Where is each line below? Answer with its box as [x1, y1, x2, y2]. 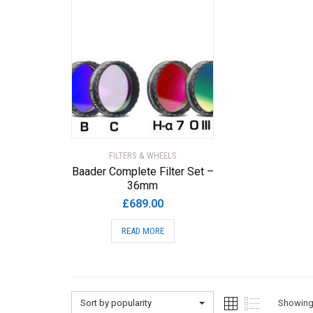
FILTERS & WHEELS [108, 150, 177, 161]
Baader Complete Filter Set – [71, 164, 214, 178]
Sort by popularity [80, 297, 152, 308]
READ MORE [121, 225, 164, 236]
